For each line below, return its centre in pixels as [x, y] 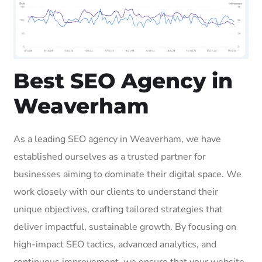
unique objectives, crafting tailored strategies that [118, 209]
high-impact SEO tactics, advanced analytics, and [115, 244]
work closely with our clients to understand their [116, 192]
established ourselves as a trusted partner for [110, 156]
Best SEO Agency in [123, 80]
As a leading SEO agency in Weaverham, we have [117, 139]
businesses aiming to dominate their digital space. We [127, 174]
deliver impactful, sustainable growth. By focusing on [125, 227]
